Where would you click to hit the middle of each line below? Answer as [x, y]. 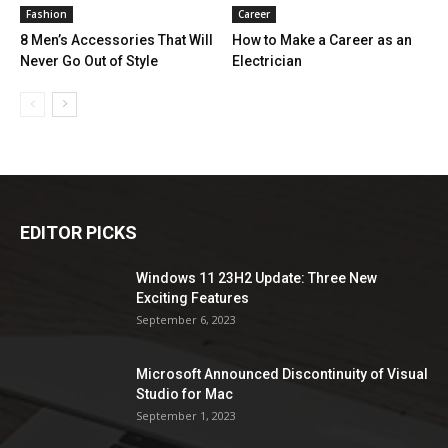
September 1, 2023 [186, 416]
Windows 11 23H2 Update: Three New [256, 278]
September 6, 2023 [186, 320]
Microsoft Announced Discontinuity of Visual [282, 374]
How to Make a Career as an [321, 40]
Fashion [46, 14]
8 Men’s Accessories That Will [116, 40]
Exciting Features [192, 298]
